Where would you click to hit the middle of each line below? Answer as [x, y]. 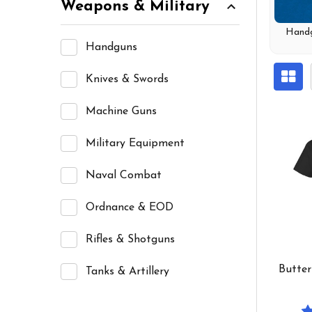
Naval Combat [124, 175]
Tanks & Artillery [127, 271]
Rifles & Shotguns [130, 239]
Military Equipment [135, 143]
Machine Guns [121, 111]
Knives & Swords [127, 79]
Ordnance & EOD [130, 207]
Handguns [111, 47]
